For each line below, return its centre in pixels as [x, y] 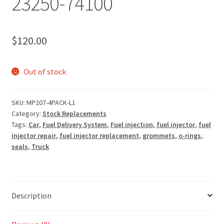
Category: [27, 114]
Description [31, 195]
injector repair [33, 136]
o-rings [189, 136]
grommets [158, 136]
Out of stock [45, 72]
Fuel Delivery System [74, 125]
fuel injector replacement [99, 136]
